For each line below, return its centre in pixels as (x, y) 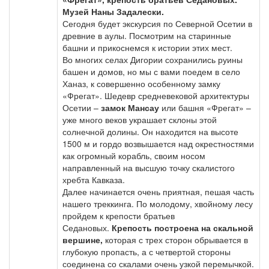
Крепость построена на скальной (183, 228)
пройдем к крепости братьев (119, 216)
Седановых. (87, 228)
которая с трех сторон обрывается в (175, 240)
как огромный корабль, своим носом (134, 156)
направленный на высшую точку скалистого (149, 168)
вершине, (83, 240)
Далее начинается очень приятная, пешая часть (158, 192)
